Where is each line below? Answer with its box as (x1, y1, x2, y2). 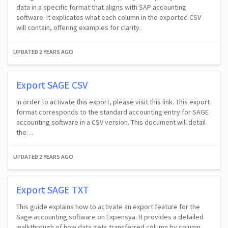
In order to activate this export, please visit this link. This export (16, 97, 210, 106)
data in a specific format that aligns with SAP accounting (16, 2, 186, 12)
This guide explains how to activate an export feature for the (16, 202, 200, 211)
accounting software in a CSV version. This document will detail (16, 117, 206, 127)
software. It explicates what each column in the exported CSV (16, 12, 201, 22)
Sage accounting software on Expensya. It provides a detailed (16, 212, 204, 221)
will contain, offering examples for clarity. (16, 22, 141, 32)
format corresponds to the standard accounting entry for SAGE (16, 107, 209, 117)
